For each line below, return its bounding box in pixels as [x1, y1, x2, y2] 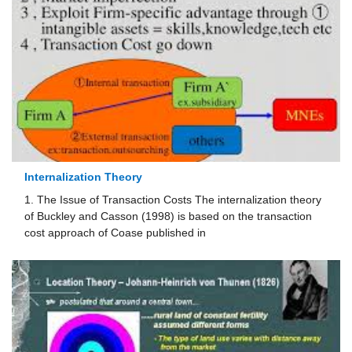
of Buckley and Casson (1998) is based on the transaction [24, 211, 313, 223]
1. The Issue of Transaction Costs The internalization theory [24, 194, 322, 207]
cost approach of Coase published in [24, 227, 207, 240]
